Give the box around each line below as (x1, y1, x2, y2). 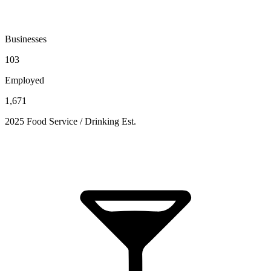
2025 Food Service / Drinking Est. (5, 116, 136, 126)
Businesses (5, 33, 47, 44)
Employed (5, 74, 44, 85)
